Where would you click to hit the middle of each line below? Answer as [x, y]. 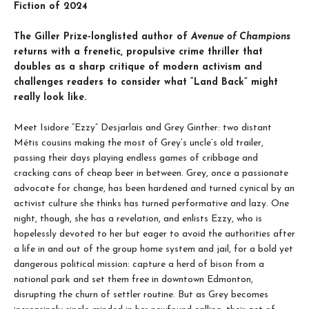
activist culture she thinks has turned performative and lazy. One [151, 204]
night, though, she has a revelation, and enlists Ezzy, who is [138, 219]
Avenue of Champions [241, 37]
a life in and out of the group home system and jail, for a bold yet [153, 250]
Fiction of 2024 [51, 7]
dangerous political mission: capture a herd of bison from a [139, 265]
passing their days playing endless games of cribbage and [136, 159]
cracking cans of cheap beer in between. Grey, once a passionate [151, 174]
